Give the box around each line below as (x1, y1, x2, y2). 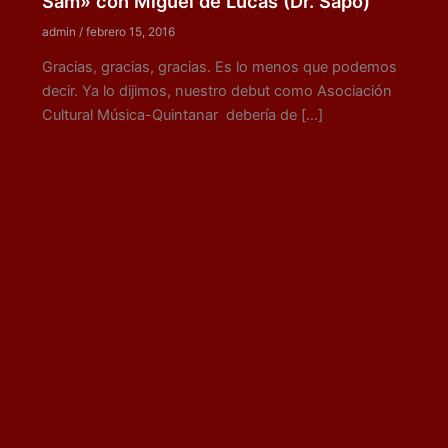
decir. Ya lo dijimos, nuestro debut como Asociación (41, 82, 392, 101)
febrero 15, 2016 (85, 25, 175, 40)
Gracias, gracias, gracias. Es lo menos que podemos (41, 58, 397, 77)
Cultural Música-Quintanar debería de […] (41, 106, 323, 125)
